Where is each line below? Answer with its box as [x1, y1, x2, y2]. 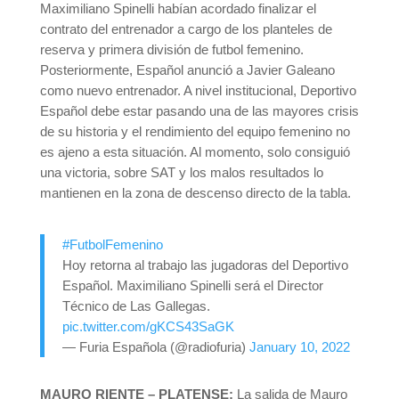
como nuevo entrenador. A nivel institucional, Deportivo [39, 82, 356, 98]
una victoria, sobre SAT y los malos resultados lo [39, 164, 323, 180]
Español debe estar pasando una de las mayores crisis [39, 102, 359, 118]
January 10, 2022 [248, 338, 350, 354]
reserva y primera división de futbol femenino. [39, 41, 304, 57]
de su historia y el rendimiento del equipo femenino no [39, 123, 350, 139]
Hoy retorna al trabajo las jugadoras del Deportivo [61, 256, 348, 273]
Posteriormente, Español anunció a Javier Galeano [39, 61, 335, 77]
